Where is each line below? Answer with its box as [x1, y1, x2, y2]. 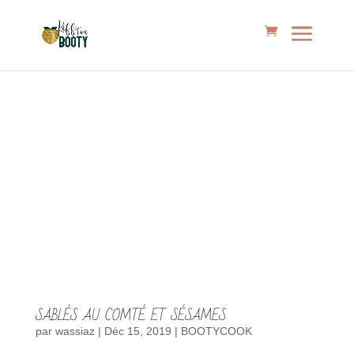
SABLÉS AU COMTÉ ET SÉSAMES [35, 303, 226, 328]
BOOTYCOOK [180, 324, 252, 337]
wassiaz [55, 324, 95, 337]
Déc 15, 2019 [104, 324, 171, 337]
